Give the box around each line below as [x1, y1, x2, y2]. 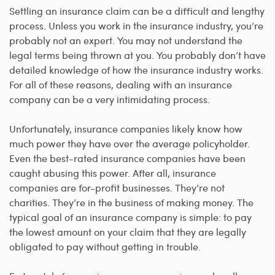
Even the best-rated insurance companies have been [9, 151, 246, 165]
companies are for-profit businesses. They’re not [9, 180, 225, 194]
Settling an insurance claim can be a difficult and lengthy [9, 4, 265, 17]
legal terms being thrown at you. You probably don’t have [9, 48, 266, 61]
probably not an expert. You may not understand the [9, 33, 242, 47]
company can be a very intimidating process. [9, 92, 210, 106]
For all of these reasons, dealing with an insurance [9, 77, 232, 91]
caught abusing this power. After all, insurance [9, 166, 216, 179]
